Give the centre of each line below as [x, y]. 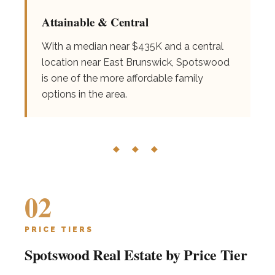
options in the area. [84, 94]
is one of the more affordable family [122, 78]
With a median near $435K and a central [133, 46]
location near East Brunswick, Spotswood [136, 62]
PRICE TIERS [59, 230]
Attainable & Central [95, 22]
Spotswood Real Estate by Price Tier [136, 254]
